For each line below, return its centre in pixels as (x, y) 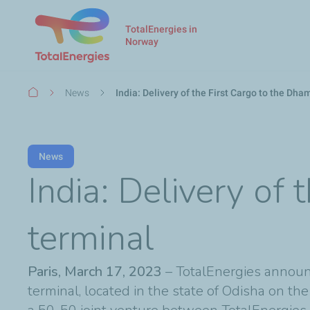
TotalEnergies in (161, 29)
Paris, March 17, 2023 (95, 271)
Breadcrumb (57, 91)
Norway (142, 41)
